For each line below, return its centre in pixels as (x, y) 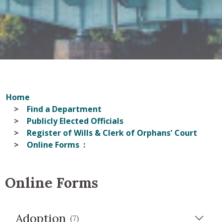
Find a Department (64, 109)
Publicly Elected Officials (75, 121)
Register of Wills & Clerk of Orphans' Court (112, 133)
